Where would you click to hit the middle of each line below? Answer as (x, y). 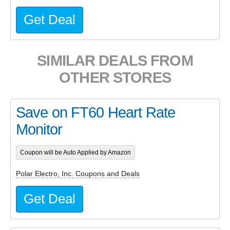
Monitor (39, 130)
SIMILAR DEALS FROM (115, 61)
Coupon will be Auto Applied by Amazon (75, 153)
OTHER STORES (115, 78)
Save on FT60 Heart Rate (96, 113)
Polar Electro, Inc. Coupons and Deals (78, 173)
